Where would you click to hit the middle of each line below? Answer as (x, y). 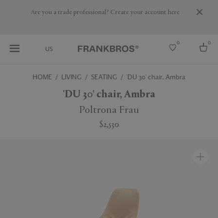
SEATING (104, 77)
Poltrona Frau (109, 111)
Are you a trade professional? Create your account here (105, 12)
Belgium (19, 126)
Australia (19, 117)
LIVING (72, 77)
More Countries (28, 144)
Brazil (15, 135)
